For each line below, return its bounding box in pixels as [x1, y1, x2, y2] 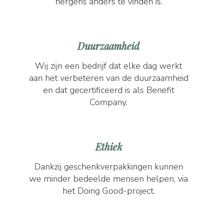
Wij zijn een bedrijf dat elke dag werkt [35, 60, 182, 72]
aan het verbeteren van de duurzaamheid [29, 72, 188, 84]
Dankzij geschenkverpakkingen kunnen [34, 161, 183, 172]
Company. [90, 96, 127, 108]
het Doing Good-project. [62, 185, 155, 197]
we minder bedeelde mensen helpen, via [29, 173, 188, 185]
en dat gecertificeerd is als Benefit [43, 84, 174, 96]
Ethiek [95, 140, 122, 153]
